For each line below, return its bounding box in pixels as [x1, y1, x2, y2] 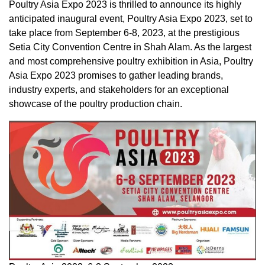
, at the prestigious [163, 28, 240, 38]
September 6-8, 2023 [75, 28, 163, 38]
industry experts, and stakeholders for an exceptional [9, 85, 229, 95]
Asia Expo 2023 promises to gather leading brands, [9, 70, 223, 81]
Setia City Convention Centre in [9, 42, 144, 53]
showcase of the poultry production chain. [9, 99, 182, 109]
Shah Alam [144, 42, 190, 53]
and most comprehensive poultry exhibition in [9, 56, 200, 67]
